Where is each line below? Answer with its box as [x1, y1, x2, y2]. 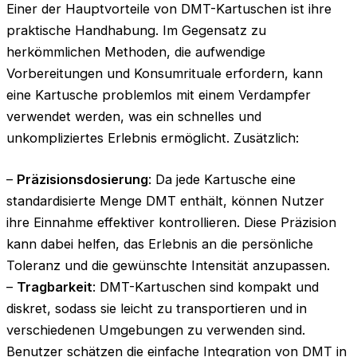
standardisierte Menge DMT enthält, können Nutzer [6, 192, 324, 209]
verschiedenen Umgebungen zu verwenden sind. [6, 321, 305, 338]
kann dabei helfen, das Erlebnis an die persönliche [6, 235, 313, 252]
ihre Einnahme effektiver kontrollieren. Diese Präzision [6, 214, 336, 230]
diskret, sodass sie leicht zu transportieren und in [6, 300, 307, 316]
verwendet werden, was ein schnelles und [6, 108, 261, 124]
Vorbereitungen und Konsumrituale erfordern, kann [6, 65, 323, 81]
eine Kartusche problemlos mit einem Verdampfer [6, 86, 311, 103]
